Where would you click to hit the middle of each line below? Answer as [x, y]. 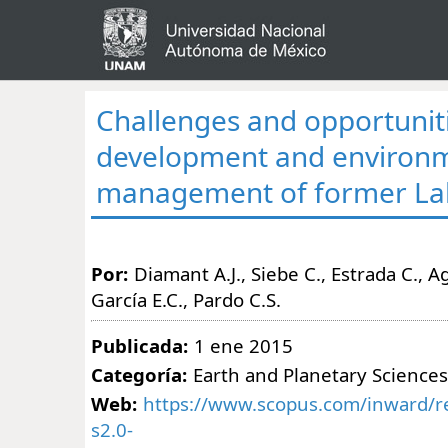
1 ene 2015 [243, 345]
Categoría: [139, 374]
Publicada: [139, 345]
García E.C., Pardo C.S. [186, 299]
